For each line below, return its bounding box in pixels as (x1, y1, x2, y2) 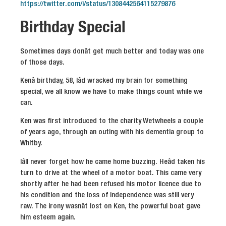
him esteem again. (20, 213, 76, 221)
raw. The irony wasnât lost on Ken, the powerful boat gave (20, 202, 200, 210)
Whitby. (20, 140, 42, 147)
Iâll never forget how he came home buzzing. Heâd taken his (20, 158, 205, 165)
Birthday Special (20, 16, 126, 36)
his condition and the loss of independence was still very (20, 191, 194, 199)
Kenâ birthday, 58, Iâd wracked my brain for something (20, 77, 188, 84)
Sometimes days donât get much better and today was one (20, 47, 204, 55)
